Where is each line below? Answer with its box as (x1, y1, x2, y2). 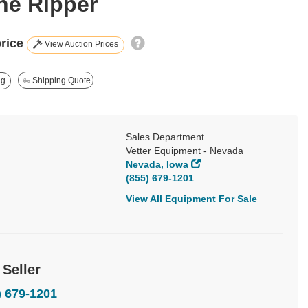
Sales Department (126, 131, 204, 142)
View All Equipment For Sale (126, 192, 257, 204)
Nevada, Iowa (126, 158, 188, 170)
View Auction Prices (43, 38, 118, 49)
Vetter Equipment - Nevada (126, 144, 243, 156)
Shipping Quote (30, 75, 91, 85)
